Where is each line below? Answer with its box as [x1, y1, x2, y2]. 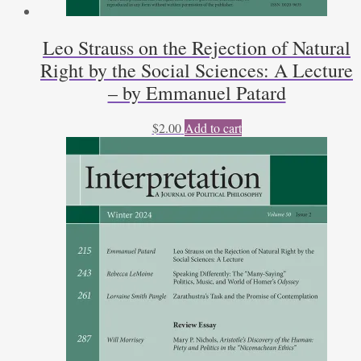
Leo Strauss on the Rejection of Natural [43, 34, 351, 60]
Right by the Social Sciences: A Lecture [40, 56, 353, 83]
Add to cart [184, 119, 242, 137]
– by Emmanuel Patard [107, 79, 286, 106]
